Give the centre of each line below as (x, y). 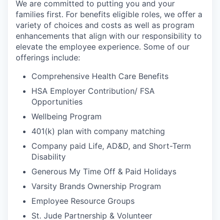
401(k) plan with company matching (98, 131)
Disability (49, 157)
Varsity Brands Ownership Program (96, 186)
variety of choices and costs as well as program (105, 25)
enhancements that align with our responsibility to (109, 36)
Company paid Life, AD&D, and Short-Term (111, 146)
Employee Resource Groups (83, 201)
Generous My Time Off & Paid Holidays (104, 172)
